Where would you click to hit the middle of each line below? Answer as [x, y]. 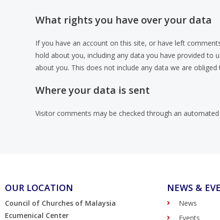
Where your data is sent [93, 90]
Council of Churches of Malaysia [60, 203]
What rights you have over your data [124, 20]
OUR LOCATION [39, 188]
